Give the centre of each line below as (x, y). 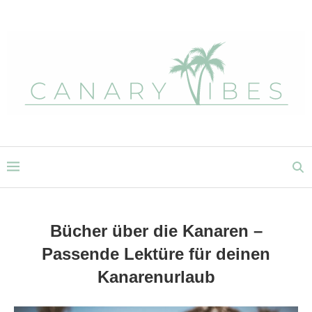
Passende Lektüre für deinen (156, 254)
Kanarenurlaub (156, 277)
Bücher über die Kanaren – (156, 231)
